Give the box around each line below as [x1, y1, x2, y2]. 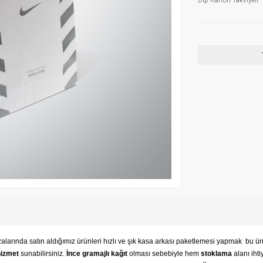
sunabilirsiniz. [19, 249, 66, 258]
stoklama [201, 249, 232, 258]
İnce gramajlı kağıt [66, 249, 129, 258]
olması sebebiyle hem [129, 249, 201, 258]
